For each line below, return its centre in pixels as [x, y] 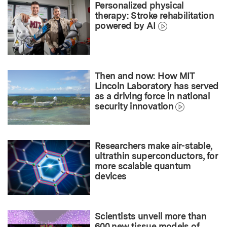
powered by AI [125, 25]
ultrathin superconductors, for [156, 156]
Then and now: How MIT [145, 75]
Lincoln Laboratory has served [157, 86]
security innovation [134, 106]
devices [111, 176]
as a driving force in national [153, 96]
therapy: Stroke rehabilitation [155, 15]
